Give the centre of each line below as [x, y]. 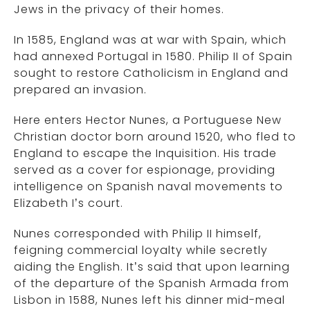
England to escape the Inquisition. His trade [145, 154]
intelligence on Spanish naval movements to [148, 187]
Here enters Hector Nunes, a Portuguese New [148, 120]
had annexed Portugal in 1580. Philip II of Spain [153, 57]
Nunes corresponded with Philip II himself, [138, 234]
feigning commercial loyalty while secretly [141, 250]
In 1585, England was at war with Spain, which [150, 40]
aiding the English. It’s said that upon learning [152, 267]
